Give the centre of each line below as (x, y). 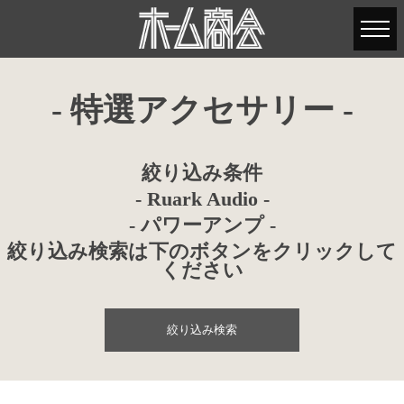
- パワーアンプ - (202, 225)
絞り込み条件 (202, 173)
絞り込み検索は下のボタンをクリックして (202, 251)
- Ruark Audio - (202, 199)
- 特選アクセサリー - (202, 110)
